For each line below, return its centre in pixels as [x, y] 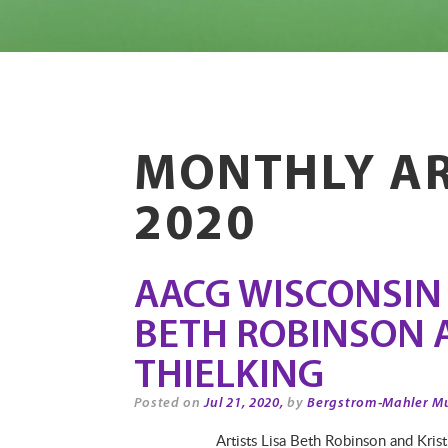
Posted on [169, 403]
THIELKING [229, 377]
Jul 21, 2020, [244, 403]
